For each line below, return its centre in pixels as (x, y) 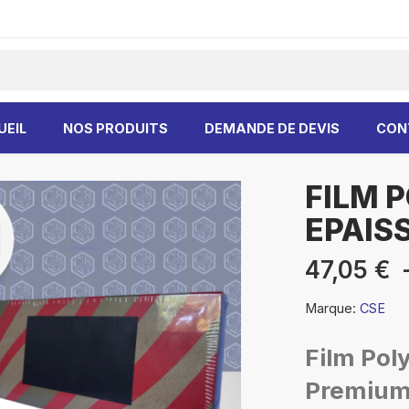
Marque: (330, 308)
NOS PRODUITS (115, 128)
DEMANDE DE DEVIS (272, 128)
